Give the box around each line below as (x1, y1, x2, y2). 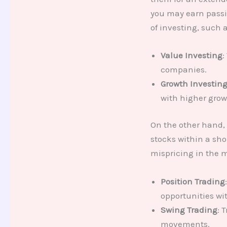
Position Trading (161, 176, 225, 186)
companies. (161, 64, 207, 74)
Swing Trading (161, 204, 217, 215)
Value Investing (161, 50, 222, 60)
